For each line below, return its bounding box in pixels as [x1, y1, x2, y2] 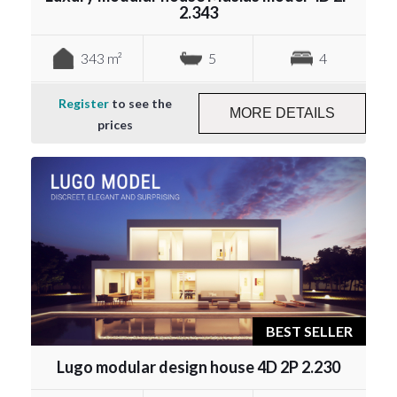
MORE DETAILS [230, 105, 335, 121]
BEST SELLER [266, 322, 353, 339]
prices [97, 116, 133, 132]
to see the [108, 95, 172, 111]
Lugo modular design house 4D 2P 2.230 [57, 356, 340, 377]
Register [58, 95, 109, 111]
